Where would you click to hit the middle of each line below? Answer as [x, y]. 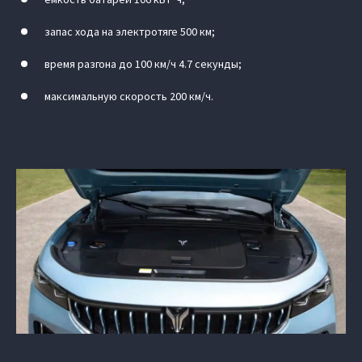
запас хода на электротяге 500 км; [130, 32]
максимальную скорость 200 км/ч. [129, 96]
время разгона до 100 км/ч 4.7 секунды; [143, 64]
